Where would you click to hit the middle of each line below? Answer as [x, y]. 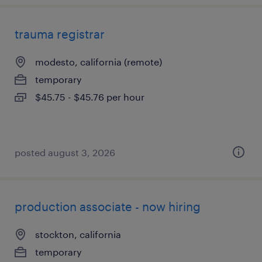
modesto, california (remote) [99, 62]
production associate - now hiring [108, 206]
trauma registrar [60, 34]
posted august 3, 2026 [65, 152]
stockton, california [78, 234]
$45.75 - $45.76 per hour [90, 97]
